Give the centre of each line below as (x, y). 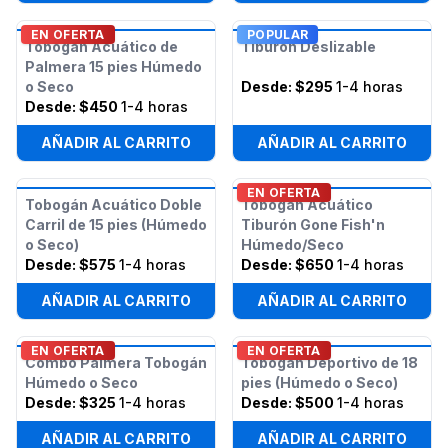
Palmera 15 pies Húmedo (113, 66)
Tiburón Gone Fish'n (313, 224)
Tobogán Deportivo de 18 (329, 362)
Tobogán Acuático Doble (113, 204)
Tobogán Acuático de (101, 46)
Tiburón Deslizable (308, 46)
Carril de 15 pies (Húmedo (116, 224)
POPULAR (278, 34)
